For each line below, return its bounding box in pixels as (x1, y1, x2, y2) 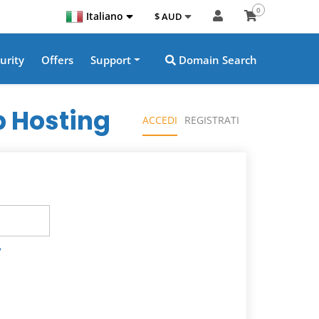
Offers (41, 53, 74, 67)
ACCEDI (142, 113, 177, 127)
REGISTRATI (184, 113, 239, 127)
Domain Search (176, 53, 257, 67)
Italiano (83, 9, 123, 23)
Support (90, 53, 132, 67)
